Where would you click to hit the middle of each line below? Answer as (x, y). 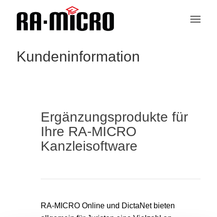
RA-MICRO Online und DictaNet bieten (108, 206)
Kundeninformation (78, 57)
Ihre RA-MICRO (88, 132)
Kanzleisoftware (89, 146)
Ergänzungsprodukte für (114, 117)
